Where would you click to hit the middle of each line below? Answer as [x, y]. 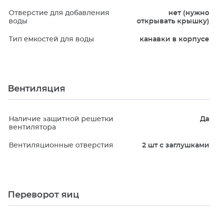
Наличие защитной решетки [61, 119]
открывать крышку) [173, 21]
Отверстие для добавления [59, 13]
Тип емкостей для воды [51, 39]
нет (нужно [189, 13]
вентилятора [32, 127]
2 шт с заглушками [175, 145]
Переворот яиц [44, 195]
